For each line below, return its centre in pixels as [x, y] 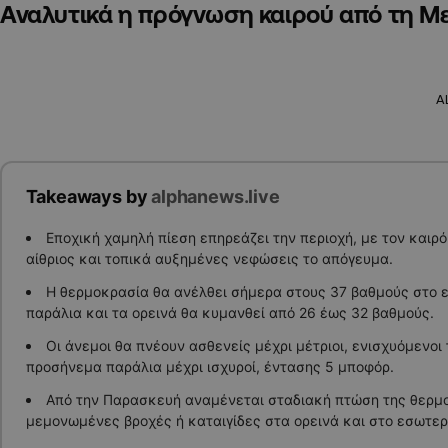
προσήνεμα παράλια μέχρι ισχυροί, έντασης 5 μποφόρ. [209, 366]
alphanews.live [215, 197]
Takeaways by [88, 197]
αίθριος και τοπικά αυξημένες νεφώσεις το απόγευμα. [209, 258]
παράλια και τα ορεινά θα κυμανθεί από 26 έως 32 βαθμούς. [229, 312]
